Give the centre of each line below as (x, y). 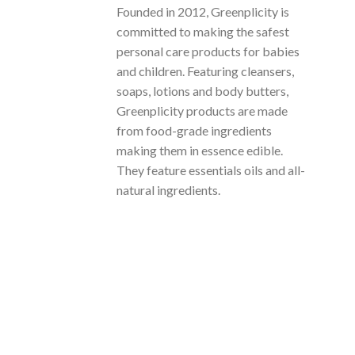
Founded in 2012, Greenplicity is (203, 12)
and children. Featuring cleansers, (205, 71)
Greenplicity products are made (202, 111)
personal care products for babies (208, 52)
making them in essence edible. (200, 151)
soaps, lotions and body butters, (202, 91)
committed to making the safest (203, 32)
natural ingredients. (168, 190)
